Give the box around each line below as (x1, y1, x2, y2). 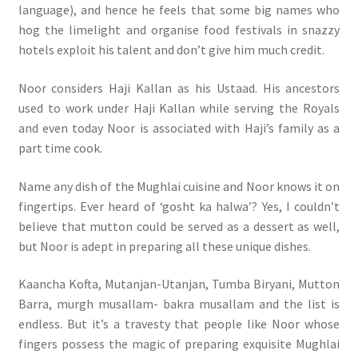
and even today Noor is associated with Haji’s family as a (18, 119, 340, 136)
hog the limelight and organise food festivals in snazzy (18, 22, 340, 38)
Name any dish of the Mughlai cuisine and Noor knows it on (18, 177, 340, 194)
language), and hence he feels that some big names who (18, 2, 340, 18)
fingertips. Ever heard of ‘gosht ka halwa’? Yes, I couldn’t (18, 197, 340, 214)
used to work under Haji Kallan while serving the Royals (18, 99, 340, 116)
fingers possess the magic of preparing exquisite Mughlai (18, 336, 340, 352)
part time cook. (18, 139, 102, 156)
